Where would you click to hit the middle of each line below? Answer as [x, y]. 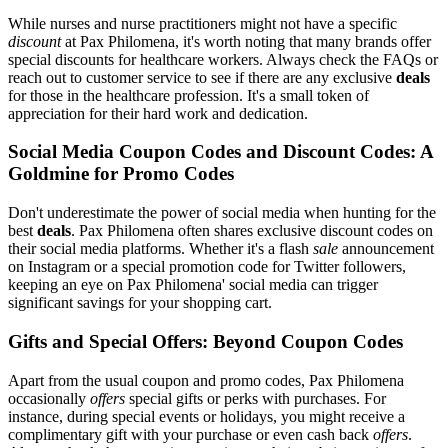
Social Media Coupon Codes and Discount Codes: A [220, 152]
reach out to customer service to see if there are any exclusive [202, 77]
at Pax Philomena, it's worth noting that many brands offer [246, 41]
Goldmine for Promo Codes [121, 174]
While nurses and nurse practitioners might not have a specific [202, 23]
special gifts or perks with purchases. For [255, 398]
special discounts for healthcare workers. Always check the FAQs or [223, 59]
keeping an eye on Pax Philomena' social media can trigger [193, 285]
